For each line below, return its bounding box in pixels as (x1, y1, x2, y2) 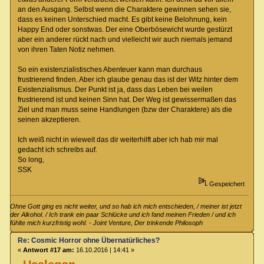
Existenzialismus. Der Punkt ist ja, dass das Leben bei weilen (17, 85, 213, 94)
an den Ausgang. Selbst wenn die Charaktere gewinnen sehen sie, (17, 5, 231, 14)
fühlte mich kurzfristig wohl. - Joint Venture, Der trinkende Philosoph (10, 219, 203, 226)
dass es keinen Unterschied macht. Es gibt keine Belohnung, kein (17, 15, 227, 24)
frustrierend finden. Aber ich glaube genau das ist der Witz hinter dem (17, 75, 238, 84)
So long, (17, 156, 44, 164)
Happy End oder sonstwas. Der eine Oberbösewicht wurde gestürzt (17, 25, 232, 34)
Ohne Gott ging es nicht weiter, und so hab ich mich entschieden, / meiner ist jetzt (10, 202, 242, 210)
